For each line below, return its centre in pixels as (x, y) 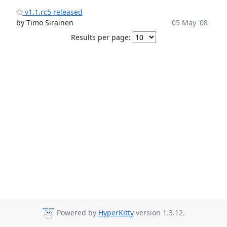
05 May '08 (190, 23)
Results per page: (101, 37)
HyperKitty (116, 213)
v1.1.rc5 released (52, 12)
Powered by (77, 213)
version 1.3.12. (159, 213)
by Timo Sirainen (45, 23)
